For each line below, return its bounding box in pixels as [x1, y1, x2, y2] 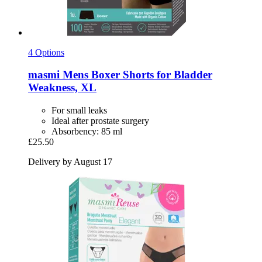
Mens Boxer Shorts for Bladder [60, 68, 212, 81]
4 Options [28, 47, 64, 57]
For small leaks [51, 105, 107, 115]
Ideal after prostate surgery [51, 115, 149, 126]
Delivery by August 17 [28, 156, 112, 167]
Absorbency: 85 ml [51, 126, 122, 136]
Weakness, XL [28, 81, 96, 94]
